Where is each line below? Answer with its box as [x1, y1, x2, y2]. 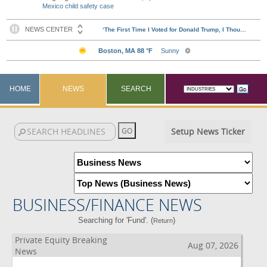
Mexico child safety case [42, 2, 114, 10]
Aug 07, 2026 [188, 240, 238, 251]
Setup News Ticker [170, 126, 245, 137]
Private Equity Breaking [15, 234, 107, 246]
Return [153, 217, 173, 224]
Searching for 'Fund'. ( [78, 216, 154, 225]
